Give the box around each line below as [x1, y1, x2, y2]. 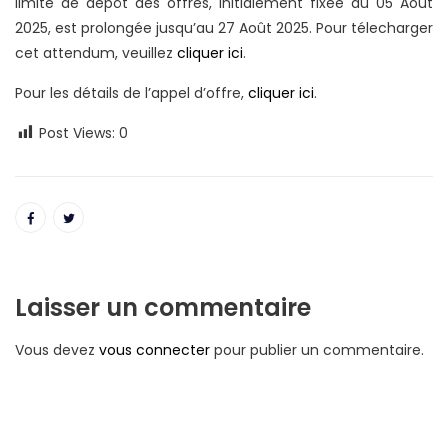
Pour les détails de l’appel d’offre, [15, 83, 248, 103]
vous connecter [99, 340, 210, 360]
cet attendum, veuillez [15, 43, 177, 63]
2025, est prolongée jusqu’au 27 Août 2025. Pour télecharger [15, 18, 433, 38]
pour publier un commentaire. [210, 340, 424, 360]
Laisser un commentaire [15, 291, 311, 324]
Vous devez [15, 340, 99, 360]
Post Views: [39, 123, 115, 143]
